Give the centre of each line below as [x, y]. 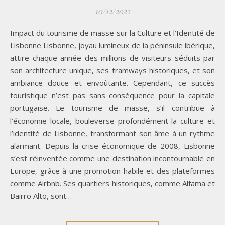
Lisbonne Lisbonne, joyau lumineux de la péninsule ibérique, [113, 45]
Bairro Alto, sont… [41, 196]
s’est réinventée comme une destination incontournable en [113, 158]
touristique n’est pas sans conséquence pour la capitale [113, 95]
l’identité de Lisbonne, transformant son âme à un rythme [113, 133]
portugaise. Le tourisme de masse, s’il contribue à [113, 108]
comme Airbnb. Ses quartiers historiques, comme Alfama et [113, 183]
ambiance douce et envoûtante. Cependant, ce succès [113, 83]
